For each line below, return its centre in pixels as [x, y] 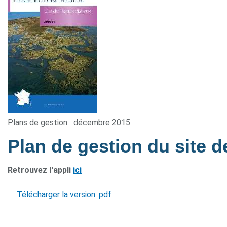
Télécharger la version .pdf [64, 194]
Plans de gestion [37, 122]
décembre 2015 [102, 122]
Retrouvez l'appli [40, 170]
